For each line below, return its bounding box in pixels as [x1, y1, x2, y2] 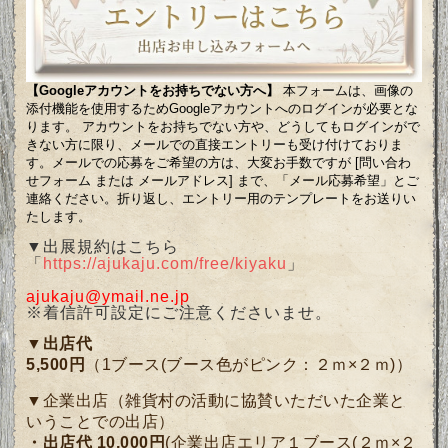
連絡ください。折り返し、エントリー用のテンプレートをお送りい [26, 191, 417, 207]
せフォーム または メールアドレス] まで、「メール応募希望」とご [26, 173, 420, 189]
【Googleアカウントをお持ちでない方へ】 [26, 83, 280, 99]
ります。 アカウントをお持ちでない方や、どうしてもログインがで [26, 119, 421, 135]
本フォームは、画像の [279, 83, 414, 99]
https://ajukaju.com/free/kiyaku [43, 255, 288, 273]
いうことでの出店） [26, 413, 175, 431]
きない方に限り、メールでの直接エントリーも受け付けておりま [26, 137, 404, 153]
